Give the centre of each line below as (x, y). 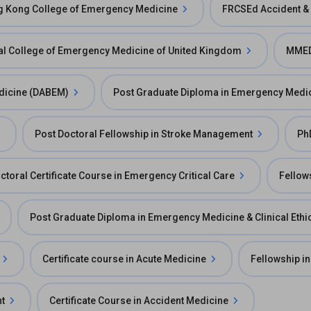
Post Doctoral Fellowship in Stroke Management (144, 134)
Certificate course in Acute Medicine (124, 259)
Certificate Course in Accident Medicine (139, 301)
